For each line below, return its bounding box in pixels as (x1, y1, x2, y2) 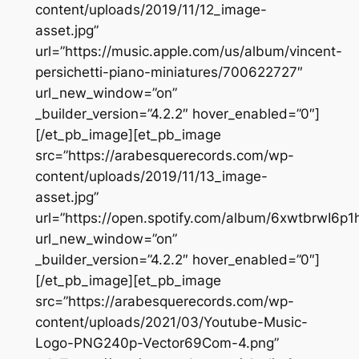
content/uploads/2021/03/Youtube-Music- (34, 314, 308, 331)
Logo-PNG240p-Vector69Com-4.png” (34, 335, 279, 352)
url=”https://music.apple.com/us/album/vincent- (34, 43, 342, 60)
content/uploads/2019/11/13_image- (34, 168, 268, 185)
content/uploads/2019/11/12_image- (34, 2, 267, 18)
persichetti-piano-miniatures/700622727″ (34, 64, 303, 81)
